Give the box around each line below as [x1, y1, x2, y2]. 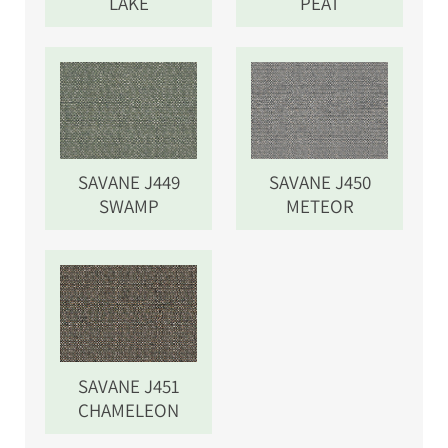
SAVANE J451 [77, 373, 180, 398]
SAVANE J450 [268, 170, 371, 195]
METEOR [285, 194, 354, 219]
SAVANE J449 [77, 170, 180, 195]
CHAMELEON [78, 397, 179, 422]
